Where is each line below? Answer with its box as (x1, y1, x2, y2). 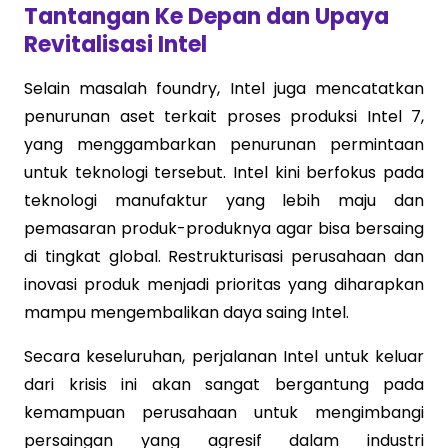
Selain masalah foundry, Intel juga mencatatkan (24, 76, 424, 100)
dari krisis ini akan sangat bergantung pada (24, 372, 424, 396)
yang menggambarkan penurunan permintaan (24, 132, 424, 156)
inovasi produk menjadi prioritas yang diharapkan (24, 272, 424, 296)
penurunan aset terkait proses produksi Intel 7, (24, 104, 424, 128)
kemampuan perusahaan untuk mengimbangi (24, 400, 424, 424)
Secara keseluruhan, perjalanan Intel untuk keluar (24, 344, 424, 368)
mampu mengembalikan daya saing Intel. (24, 300, 349, 324)
